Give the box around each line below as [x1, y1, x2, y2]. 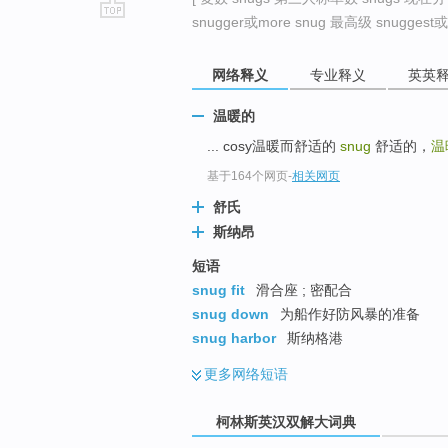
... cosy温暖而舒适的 [207, 138, 340, 155]
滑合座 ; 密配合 [252, 282, 352, 299]
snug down [192, 306, 269, 323]
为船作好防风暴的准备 [276, 306, 420, 323]
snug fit [192, 282, 245, 299]
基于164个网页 [207, 169, 288, 184]
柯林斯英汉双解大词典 [212, 413, 360, 430]
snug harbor [192, 330, 276, 347]
